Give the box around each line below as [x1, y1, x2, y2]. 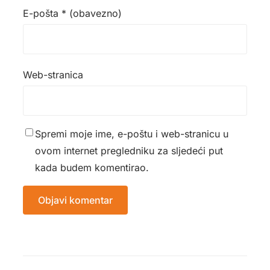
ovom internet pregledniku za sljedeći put [35, 144, 223, 157]
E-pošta [23, 7, 61, 19]
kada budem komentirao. [35, 161, 149, 174]
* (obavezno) [61, 7, 122, 19]
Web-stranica [23, 68, 83, 81]
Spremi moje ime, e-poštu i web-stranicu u [35, 127, 228, 140]
